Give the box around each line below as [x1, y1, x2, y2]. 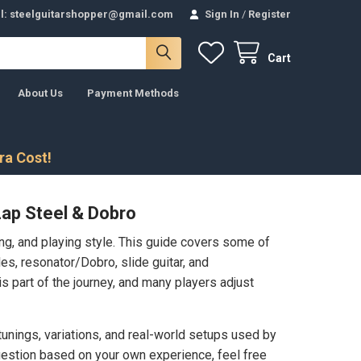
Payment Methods [86, 86, 179, 99]
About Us [17, 86, 63, 99]
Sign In [205, 7, 240, 20]
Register [248, 7, 292, 20]
